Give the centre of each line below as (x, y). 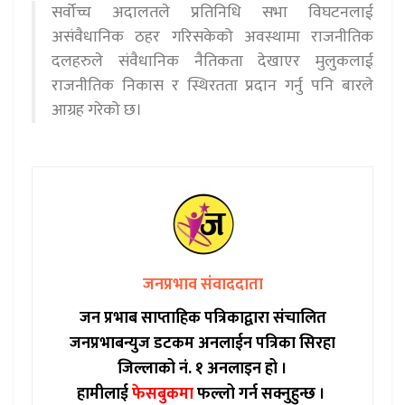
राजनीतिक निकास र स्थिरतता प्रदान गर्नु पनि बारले (212, 85)
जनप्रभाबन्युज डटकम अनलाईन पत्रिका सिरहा (202, 343)
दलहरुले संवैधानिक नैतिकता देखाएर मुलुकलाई (212, 61)
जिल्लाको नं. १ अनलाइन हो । (202, 368)
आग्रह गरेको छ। (97, 110)
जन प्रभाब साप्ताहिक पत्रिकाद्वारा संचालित (202, 318)
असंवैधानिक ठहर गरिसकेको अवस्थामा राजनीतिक (212, 37)
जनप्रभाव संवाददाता (202, 284)
